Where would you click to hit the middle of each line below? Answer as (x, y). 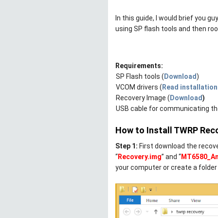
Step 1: (127, 146)
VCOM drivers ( (139, 87)
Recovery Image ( (143, 98)
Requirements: (139, 66)
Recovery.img (140, 157)
